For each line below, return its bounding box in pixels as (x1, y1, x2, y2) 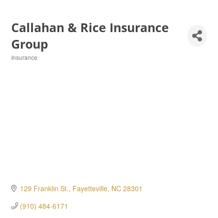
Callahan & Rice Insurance (11, 19, 169, 36)
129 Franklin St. (19, 183, 69, 194)
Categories (11, 60, 39, 68)
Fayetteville (72, 183, 108, 194)
